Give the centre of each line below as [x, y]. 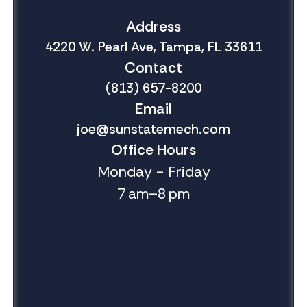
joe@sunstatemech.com [153, 130]
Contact [153, 68]
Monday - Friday [153, 172]
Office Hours [153, 150]
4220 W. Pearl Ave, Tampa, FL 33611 [153, 47]
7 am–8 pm [153, 194]
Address [153, 27]
